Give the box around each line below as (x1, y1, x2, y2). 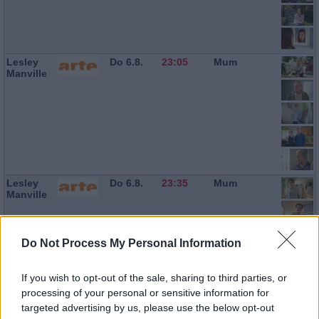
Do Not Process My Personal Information (21, 236, 241, 249)
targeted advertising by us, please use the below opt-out (21, 301, 274, 313)
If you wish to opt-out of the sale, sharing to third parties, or (21, 271, 287, 283)
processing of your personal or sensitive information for (21, 286, 269, 298)
